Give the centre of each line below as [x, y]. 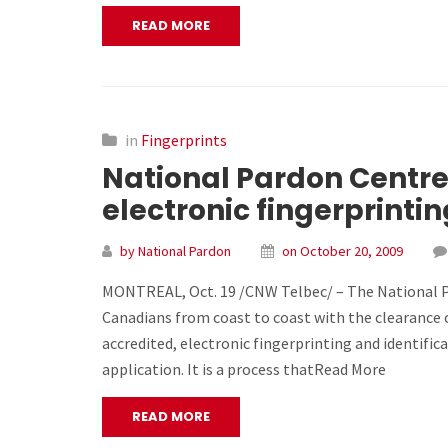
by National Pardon [175, 251]
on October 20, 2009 [342, 251]
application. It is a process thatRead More [244, 369]
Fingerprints [184, 140]
